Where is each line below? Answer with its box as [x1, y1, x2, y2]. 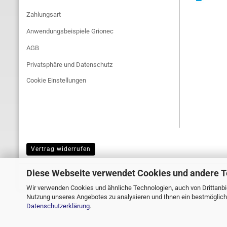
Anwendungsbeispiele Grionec [26, 27, 113, 35]
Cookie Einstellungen [26, 77, 86, 84]
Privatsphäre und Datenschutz [26, 61, 112, 68]
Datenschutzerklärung [26, 202, 90, 210]
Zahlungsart [26, 11, 61, 18]
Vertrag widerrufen [31, 145, 91, 153]
